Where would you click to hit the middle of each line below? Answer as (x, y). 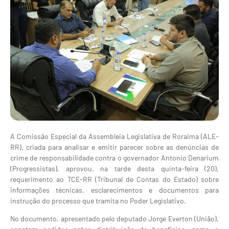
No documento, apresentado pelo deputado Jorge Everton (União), (114, 219)
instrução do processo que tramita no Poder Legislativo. (98, 200)
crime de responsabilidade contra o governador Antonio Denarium (114, 157)
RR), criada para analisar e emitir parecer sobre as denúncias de (114, 147)
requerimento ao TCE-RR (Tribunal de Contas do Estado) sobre (114, 179)
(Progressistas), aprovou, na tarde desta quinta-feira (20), (114, 168)
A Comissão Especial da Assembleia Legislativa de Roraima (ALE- (114, 136)
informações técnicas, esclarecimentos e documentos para (114, 190)
